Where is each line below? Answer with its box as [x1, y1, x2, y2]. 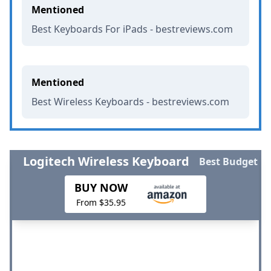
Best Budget [199, 154, 258, 168]
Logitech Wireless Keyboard [23, 152, 189, 169]
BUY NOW [74, 180, 128, 195]
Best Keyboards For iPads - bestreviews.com [31, 22, 233, 36]
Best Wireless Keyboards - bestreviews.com [31, 94, 229, 108]
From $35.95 [76, 196, 126, 208]
